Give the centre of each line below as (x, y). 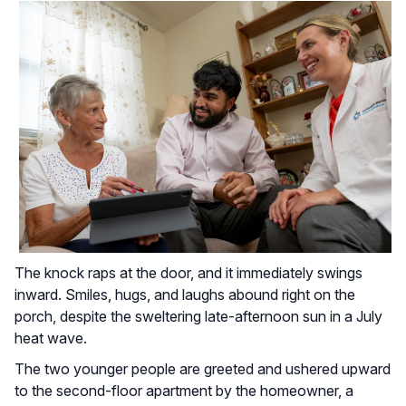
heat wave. (51, 338)
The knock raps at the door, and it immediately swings (188, 272)
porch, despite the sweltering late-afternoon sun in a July (198, 316)
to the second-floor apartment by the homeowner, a (184, 390)
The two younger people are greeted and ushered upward (203, 368)
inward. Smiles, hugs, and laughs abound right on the (185, 294)
